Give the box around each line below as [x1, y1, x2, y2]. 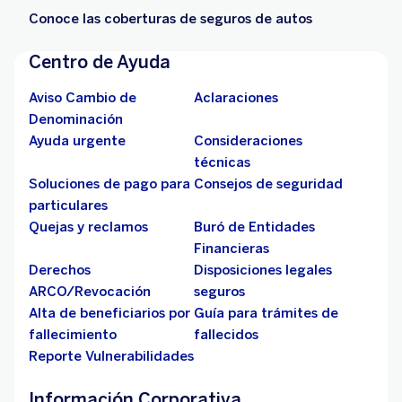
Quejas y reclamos [29, 219, 148, 236]
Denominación [29, 111, 123, 128]
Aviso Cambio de [29, 90, 136, 107]
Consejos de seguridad [194, 176, 343, 193]
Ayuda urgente [29, 133, 126, 150]
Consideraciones [194, 133, 302, 150]
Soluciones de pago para [29, 176, 190, 193]
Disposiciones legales [194, 262, 332, 279]
